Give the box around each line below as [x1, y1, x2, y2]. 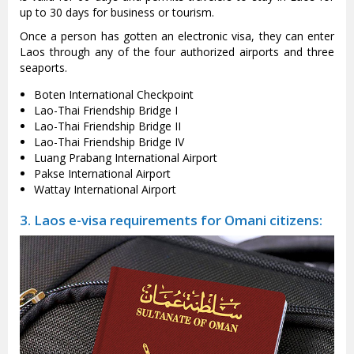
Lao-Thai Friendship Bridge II [34, 119, 181, 134]
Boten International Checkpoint [34, 87, 194, 103]
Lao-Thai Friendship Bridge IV [34, 134, 184, 150]
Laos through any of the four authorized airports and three [20, 44, 334, 60]
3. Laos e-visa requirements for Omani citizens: [20, 211, 322, 230]
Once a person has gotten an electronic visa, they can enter [20, 28, 334, 44]
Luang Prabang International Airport [34, 150, 217, 166]
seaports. [20, 60, 67, 76]
